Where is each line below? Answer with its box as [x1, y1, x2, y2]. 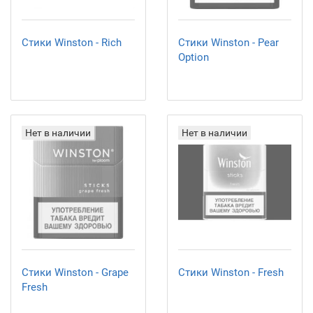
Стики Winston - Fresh [178, 266, 284, 279]
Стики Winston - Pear [178, 36, 279, 49]
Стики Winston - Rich [22, 36, 122, 49]
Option [178, 51, 209, 64]
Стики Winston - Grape [22, 266, 129, 279]
